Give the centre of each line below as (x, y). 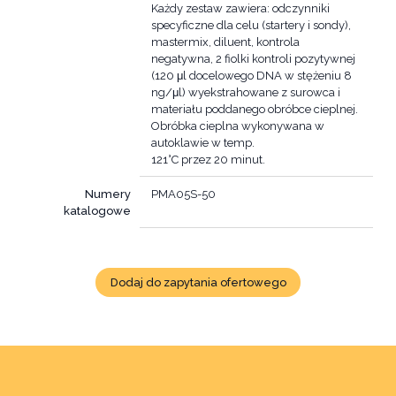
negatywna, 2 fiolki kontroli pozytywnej (253, 58)
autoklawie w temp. (203, 142)
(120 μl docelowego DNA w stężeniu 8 (251, 75)
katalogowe (98, 211)
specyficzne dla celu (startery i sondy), (251, 25)
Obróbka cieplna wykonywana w (238, 126)
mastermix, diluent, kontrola (225, 42)
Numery (108, 194)
